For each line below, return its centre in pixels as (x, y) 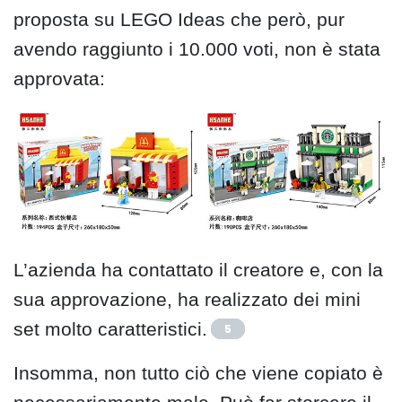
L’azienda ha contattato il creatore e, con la (198, 270)
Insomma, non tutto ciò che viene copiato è (198, 373)
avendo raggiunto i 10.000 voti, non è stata (197, 49)
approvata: (59, 79)
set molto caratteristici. (110, 329)
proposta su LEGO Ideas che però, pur (179, 20)
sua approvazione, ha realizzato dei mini (187, 300)
